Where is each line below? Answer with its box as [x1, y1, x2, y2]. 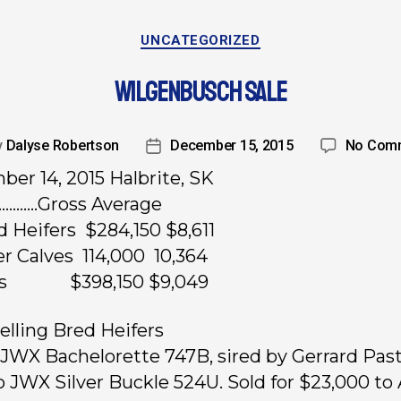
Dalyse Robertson [5, 137, 120, 155]
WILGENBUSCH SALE [114, 74, 287, 111]
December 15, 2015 [170, 137, 294, 155]
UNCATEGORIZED [141, 31, 260, 48]
